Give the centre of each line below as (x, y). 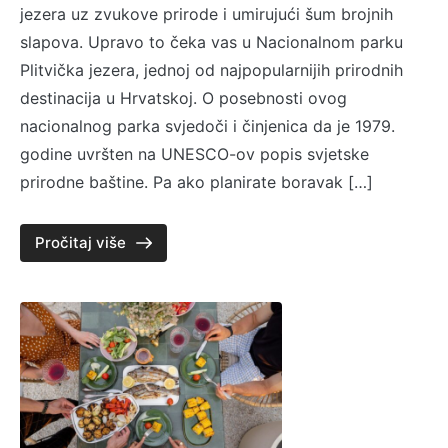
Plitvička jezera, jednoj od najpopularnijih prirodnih (211, 69)
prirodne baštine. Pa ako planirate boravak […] (196, 181)
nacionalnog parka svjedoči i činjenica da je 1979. (207, 125)
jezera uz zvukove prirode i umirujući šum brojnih (206, 13)
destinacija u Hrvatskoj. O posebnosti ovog (183, 97)
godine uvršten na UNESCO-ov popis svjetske (194, 153)
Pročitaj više (80, 242)
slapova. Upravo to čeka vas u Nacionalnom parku (211, 41)
